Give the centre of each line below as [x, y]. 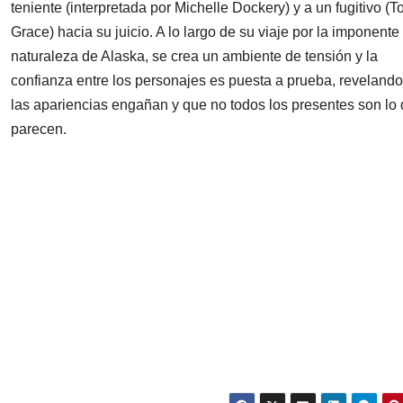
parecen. [39, 130]
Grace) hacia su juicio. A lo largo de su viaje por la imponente [205, 32]
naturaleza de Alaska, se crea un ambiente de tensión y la [194, 57]
